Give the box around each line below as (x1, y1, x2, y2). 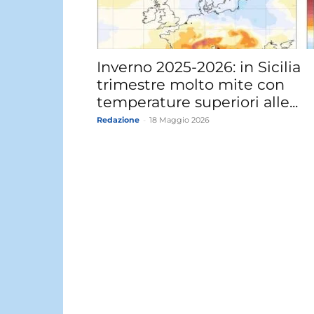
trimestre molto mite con (97, 76, 285, 93)
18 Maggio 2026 (149, 115, 210, 125)
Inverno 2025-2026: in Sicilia (97, 58, 301, 76)
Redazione (97, 115, 139, 125)
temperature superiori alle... (97, 93, 298, 111)
